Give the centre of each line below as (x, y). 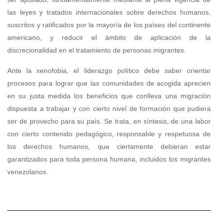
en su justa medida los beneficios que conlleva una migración (109, 96)
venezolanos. (28, 172)
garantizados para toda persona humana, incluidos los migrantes (109, 159)
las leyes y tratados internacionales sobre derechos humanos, (109, 12)
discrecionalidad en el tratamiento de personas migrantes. (97, 50)
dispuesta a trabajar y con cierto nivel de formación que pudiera (109, 109)
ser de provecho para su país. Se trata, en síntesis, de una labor (109, 121)
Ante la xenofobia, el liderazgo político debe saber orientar (109, 71)
